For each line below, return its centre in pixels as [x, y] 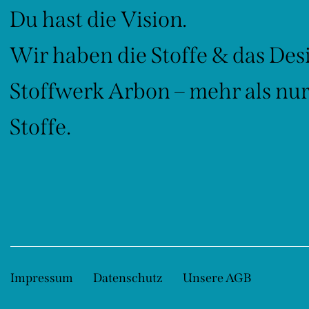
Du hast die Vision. [98, 20]
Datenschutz [128, 278]
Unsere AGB [217, 278]
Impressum [42, 278]
